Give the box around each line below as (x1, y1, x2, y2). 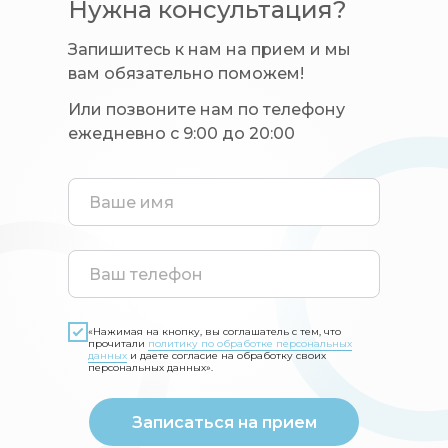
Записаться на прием (131, 412, 317, 432)
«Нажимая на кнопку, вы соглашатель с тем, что (88, 325, 341, 339)
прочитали (88, 337, 148, 351)
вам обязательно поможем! (68, 64, 304, 84)
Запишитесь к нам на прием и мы (68, 40, 351, 60)
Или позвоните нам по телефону (68, 100, 345, 120)
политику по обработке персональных (148, 337, 352, 351)
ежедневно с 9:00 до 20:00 (68, 124, 295, 144)
